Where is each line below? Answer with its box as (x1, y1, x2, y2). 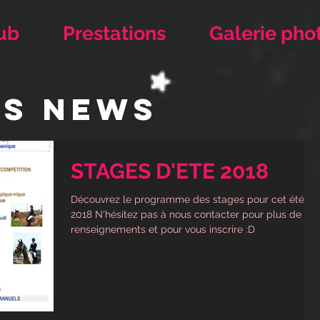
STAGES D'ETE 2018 (71, 159, 269, 184)
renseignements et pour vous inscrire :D (71, 224, 255, 235)
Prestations (63, 22, 166, 44)
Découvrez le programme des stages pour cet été (71, 194, 304, 205)
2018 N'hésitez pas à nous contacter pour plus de (71, 209, 301, 220)
